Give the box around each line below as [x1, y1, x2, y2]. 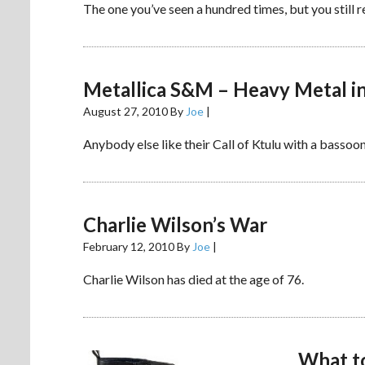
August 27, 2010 [83, 103, 168, 118]
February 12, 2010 [83, 239, 174, 253]
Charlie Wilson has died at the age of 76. [83, 270, 304, 287]
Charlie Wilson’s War [83, 212, 267, 236]
